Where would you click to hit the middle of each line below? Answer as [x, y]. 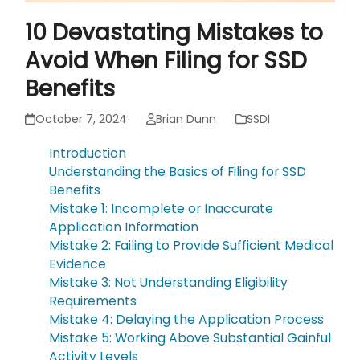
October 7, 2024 [81, 119]
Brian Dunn [186, 119]
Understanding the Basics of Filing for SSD [178, 172]
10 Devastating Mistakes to [174, 33]
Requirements [93, 301]
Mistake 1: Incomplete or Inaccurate [162, 209]
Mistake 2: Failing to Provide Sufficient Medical [192, 246]
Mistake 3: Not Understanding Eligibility [169, 283]
